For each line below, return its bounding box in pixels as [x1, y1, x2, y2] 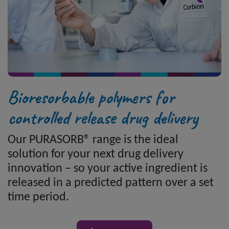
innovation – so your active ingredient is [8, 162, 208, 175]
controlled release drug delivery [8, 105, 198, 129]
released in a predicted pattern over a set [8, 176, 214, 189]
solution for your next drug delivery [8, 148, 184, 161]
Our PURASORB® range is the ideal [8, 133, 178, 146]
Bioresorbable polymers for [8, 85, 174, 109]
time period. [8, 191, 69, 203]
